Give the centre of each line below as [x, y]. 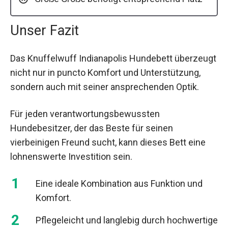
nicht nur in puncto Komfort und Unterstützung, [105, 72]
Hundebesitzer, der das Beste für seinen [92, 128]
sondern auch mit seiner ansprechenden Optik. [105, 87]
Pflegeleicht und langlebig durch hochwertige [127, 220]
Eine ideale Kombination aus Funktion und [119, 184]
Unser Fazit [45, 30]
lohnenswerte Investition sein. [71, 156]
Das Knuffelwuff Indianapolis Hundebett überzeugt [113, 58]
